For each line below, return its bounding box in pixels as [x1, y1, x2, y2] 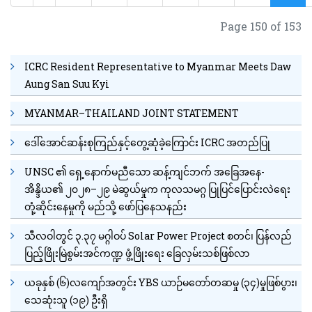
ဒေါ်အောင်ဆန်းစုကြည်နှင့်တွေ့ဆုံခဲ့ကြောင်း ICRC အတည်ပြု [24, 135, 270, 149]
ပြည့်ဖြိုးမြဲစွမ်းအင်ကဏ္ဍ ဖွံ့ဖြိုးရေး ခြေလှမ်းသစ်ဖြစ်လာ [24, 246, 249, 260]
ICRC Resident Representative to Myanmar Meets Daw [24, 59, 291, 73]
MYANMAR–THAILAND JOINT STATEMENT [24, 106, 239, 120]
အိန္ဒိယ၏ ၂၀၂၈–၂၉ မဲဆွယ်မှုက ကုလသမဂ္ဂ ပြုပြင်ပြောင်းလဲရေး [24, 182, 290, 196]
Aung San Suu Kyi [24, 77, 109, 91]
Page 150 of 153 [220, 19, 302, 34]
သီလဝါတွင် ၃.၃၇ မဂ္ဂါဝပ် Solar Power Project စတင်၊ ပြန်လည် [24, 228, 292, 242]
